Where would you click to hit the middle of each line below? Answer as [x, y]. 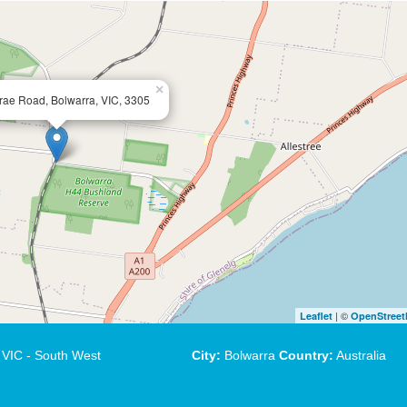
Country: [306, 355]
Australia [360, 355]
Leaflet [316, 316]
